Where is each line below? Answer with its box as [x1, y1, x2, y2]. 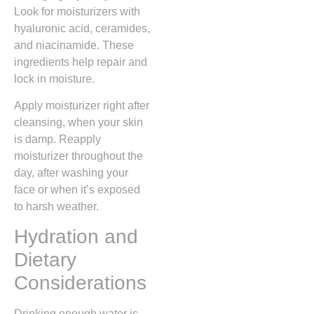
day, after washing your [14, 166, 128, 179]
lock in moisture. [14, 72, 95, 85]
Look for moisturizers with [14, 5, 140, 18]
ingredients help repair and [14, 55, 147, 68]
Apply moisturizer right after [14, 99, 149, 111]
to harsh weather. [14, 200, 99, 212]
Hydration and [14, 226, 138, 248]
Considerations [14, 272, 146, 294]
